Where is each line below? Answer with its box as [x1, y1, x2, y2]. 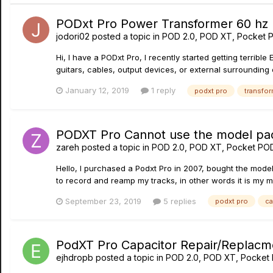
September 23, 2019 [65, 196, 141, 206]
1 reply [149, 85, 175, 95]
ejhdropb [56, 252, 93, 263]
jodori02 [56, 31, 90, 41]
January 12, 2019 [65, 85, 129, 95]
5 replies [161, 196, 196, 206]
